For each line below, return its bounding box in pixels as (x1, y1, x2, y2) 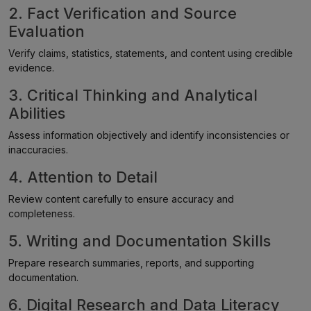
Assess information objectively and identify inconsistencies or (8, 129, 289, 141)
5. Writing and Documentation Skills (8, 232, 271, 250)
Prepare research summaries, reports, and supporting (8, 257, 254, 269)
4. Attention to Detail (8, 168, 158, 186)
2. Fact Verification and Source (8, 4, 237, 22)
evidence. (8, 62, 54, 74)
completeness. (8, 208, 75, 219)
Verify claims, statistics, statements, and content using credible (8, 47, 293, 59)
